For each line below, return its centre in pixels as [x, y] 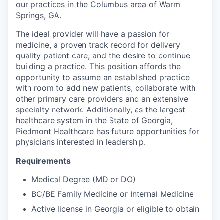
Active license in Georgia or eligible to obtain [115, 209]
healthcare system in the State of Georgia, [94, 120]
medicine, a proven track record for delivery [98, 45]
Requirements [43, 161]
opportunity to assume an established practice [103, 77]
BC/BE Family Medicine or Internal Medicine [112, 194]
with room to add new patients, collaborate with [106, 88]
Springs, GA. [39, 15]
